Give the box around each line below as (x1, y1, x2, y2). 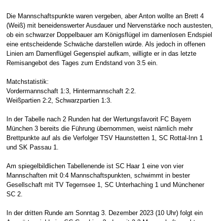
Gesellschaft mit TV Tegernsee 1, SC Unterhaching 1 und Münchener (6, 182, 204, 189)
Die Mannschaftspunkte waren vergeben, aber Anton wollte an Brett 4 (6, 13, 204, 20)
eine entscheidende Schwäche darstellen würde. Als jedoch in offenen (6, 41, 205, 48)
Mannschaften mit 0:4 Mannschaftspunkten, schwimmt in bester (6, 172, 190, 180)
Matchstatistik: (6, 78, 49, 86)
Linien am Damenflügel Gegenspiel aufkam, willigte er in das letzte (6, 50, 196, 58)
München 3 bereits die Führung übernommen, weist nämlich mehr (6, 125, 193, 133)
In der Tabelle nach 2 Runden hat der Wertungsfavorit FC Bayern (6, 116, 191, 123)
